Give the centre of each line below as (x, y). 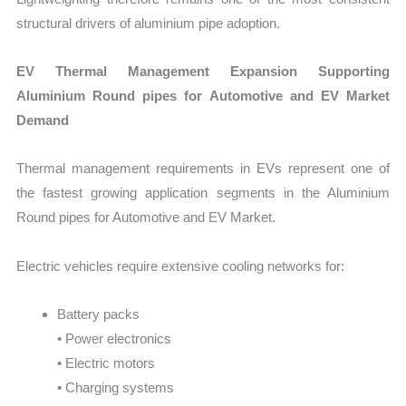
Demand (43, 121)
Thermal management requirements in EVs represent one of (203, 169)
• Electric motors (106, 362)
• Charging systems (116, 387)
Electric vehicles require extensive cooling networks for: (181, 266)
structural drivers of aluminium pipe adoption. (149, 23)
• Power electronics (115, 338)
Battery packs (99, 314)
